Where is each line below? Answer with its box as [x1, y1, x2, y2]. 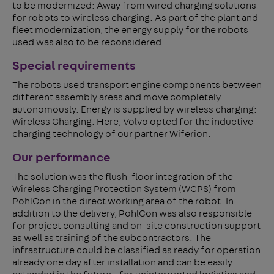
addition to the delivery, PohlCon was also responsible [12, 209, 252, 218]
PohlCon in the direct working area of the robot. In [12, 196, 234, 206]
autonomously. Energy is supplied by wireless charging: [12, 105, 257, 114]
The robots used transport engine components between [12, 80, 262, 90]
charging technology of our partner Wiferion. [12, 129, 211, 139]
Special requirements [12, 60, 136, 72]
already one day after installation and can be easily [12, 257, 232, 267]
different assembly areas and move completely [12, 92, 221, 102]
